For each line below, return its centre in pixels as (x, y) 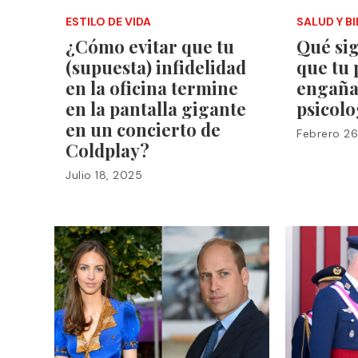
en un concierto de (143, 129)
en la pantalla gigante (156, 108)
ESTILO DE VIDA (108, 21)
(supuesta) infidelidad (156, 67)
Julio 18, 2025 (104, 175)
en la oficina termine (152, 88)
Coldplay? (107, 150)
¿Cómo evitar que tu (150, 46)
